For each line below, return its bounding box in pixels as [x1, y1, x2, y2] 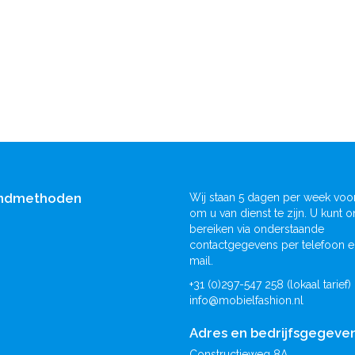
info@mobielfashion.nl [189, 293, 303, 307]
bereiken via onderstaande [189, 222, 324, 235]
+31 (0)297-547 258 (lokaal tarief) [189, 277, 351, 291]
